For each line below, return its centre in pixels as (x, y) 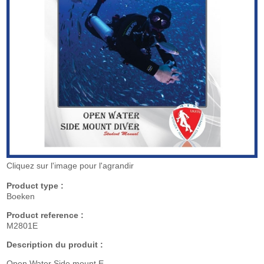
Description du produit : (55, 245)
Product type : (35, 186)
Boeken (21, 196)
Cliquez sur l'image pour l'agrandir (70, 166)
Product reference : (45, 215)
